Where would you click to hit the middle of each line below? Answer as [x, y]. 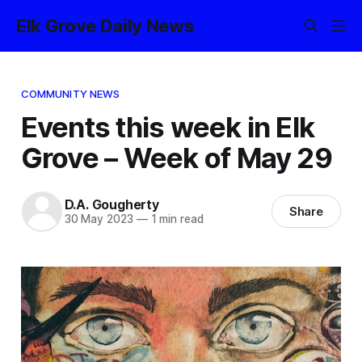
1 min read [175, 219]
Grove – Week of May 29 [176, 157]
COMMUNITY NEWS [70, 93]
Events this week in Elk [168, 126]
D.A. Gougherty [112, 205]
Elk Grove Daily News [105, 26]
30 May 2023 [99, 219]
